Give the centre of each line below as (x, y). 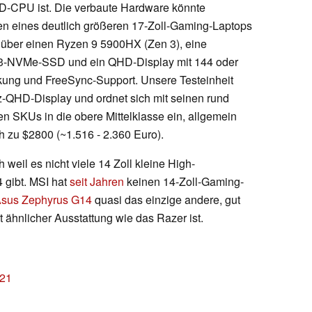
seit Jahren (97, 181)
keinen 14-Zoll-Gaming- (184, 181)
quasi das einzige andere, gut (166, 199)
